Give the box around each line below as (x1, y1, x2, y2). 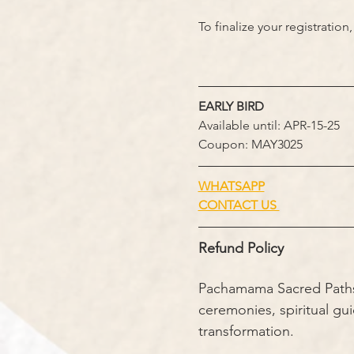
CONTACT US (198, 197, 280, 213)
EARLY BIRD (198, 98, 264, 114)
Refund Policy (198, 239, 284, 257)
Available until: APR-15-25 (198, 117, 340, 133)
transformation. (198, 322, 294, 340)
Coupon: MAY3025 (198, 136, 303, 152)
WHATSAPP (198, 178, 265, 194)
